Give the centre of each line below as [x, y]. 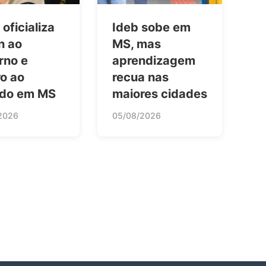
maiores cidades [160, 94]
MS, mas [137, 44]
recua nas [140, 77]
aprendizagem [154, 61]
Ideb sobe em [151, 28]
